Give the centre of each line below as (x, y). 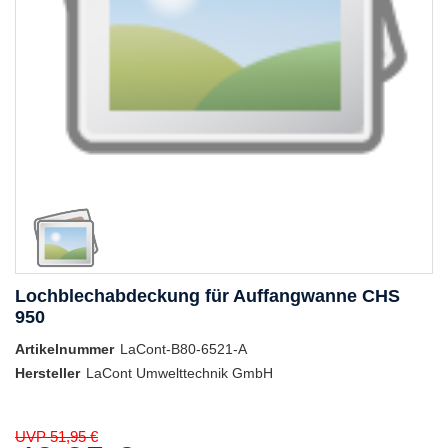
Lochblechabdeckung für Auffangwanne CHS (207, 296)
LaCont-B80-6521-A (183, 349)
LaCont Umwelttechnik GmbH (179, 373)
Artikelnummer (64, 349)
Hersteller (47, 373)
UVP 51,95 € (56, 437)
